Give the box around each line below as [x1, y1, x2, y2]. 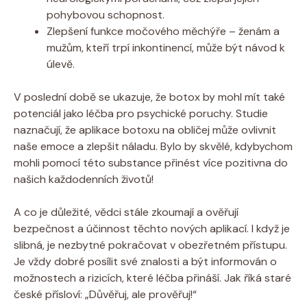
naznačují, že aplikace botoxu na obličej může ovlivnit [14, 122, 276, 137]
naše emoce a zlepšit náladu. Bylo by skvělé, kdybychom [14, 138, 293, 153]
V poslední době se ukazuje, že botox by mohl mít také [14, 89, 285, 104]
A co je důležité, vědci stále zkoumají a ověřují [14, 204, 238, 219]
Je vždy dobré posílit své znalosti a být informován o [14, 254, 277, 269]
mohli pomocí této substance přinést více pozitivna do [14, 155, 288, 170]
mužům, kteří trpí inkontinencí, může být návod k [47, 40, 285, 55]
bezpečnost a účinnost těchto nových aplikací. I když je [14, 221, 290, 236]
